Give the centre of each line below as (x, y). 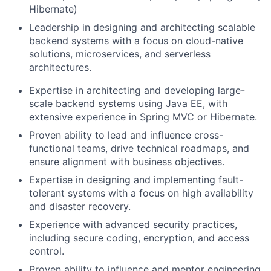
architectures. (60, 67)
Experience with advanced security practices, (133, 224)
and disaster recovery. (80, 206)
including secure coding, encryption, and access (139, 238)
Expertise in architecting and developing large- (137, 90)
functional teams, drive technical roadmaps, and (139, 148)
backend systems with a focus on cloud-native (136, 41)
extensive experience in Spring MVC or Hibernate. (143, 117)
